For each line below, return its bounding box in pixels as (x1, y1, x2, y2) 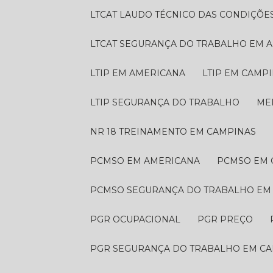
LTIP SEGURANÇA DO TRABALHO (95, 97, 240, 108)
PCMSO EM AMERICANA (97, 155, 200, 166)
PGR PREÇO (204, 214, 253, 225)
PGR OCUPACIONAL (97, 214, 181, 225)
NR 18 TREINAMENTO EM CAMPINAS (97, 126, 257, 137)
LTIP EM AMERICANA (95, 68, 186, 79)
